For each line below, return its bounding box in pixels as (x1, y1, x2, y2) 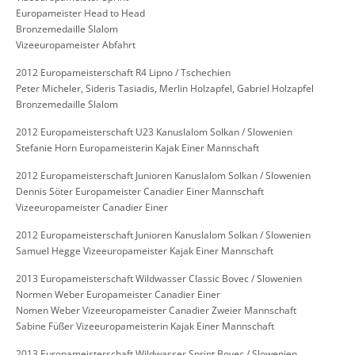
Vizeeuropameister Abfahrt (16, 38, 136, 52)
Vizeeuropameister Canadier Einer (16, 200, 168, 215)
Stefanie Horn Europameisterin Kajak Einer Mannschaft (16, 141, 259, 155)
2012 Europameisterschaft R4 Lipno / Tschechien (16, 66, 231, 80)
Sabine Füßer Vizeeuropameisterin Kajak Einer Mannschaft (16, 319, 274, 334)
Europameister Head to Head (16, 6, 145, 21)
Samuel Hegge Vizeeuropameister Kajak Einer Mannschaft (16, 244, 273, 258)
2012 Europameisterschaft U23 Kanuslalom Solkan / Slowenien (16, 125, 292, 139)
